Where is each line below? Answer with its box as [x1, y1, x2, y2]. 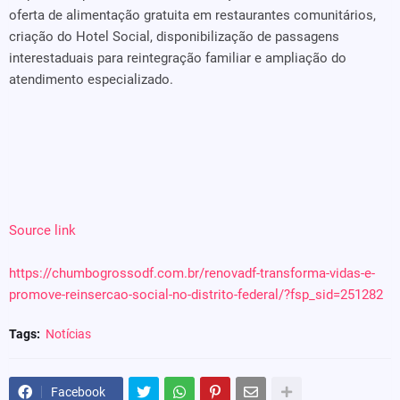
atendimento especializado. [9, 71, 173, 87]
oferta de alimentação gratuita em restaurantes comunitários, [9, 7, 376, 23]
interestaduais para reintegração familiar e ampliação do [9, 50, 346, 66]
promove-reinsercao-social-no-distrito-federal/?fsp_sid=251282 [9, 287, 383, 303]
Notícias [46, 327, 91, 341]
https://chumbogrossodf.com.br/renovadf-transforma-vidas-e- [9, 265, 375, 281]
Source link [9, 222, 76, 238]
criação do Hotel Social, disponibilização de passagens [9, 29, 339, 45]
